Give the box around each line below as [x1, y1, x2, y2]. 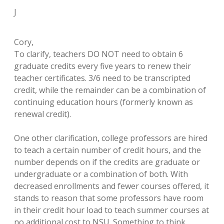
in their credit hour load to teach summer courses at [14, 204, 209, 215]
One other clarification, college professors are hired [14, 132, 207, 143]
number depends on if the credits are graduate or [14, 156, 200, 167]
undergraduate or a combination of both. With [14, 168, 188, 179]
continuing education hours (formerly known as [14, 96, 193, 107]
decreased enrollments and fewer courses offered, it [14, 180, 209, 191]
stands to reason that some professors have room [14, 192, 203, 203]
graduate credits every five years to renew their [14, 60, 191, 71]
